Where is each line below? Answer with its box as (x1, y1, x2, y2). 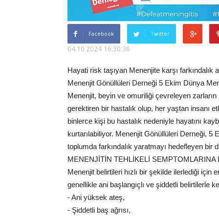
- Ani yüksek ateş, (67, 193, 125, 201)
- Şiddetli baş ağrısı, (67, 206, 131, 214)
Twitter (151, 30, 170, 37)
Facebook (88, 30, 114, 37)
